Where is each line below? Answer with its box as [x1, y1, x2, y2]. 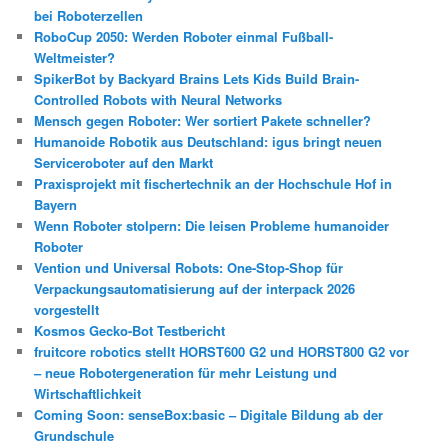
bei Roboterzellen [34, 5, 144, 25]
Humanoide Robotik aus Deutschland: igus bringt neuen [34, 131, 383, 151]
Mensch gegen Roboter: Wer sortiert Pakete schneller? [34, 110, 372, 130]
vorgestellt [34, 299, 100, 319]
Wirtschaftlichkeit [34, 383, 142, 403]
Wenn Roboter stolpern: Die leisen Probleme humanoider [34, 215, 390, 235]
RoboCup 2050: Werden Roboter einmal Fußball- [34, 26, 334, 46]
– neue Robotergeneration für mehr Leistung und [34, 362, 338, 382]
